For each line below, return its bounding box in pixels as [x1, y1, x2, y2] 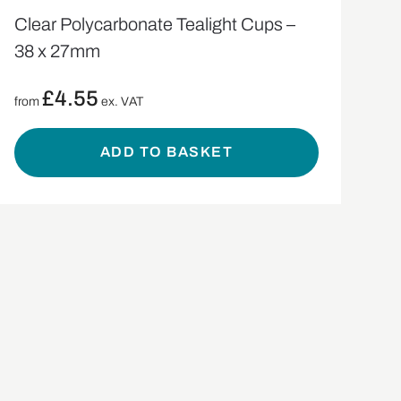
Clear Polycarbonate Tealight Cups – [13, 13, 295, 34]
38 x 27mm [13, 40, 100, 61]
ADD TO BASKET [99, 144, 234, 160]
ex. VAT [98, 94, 143, 108]
